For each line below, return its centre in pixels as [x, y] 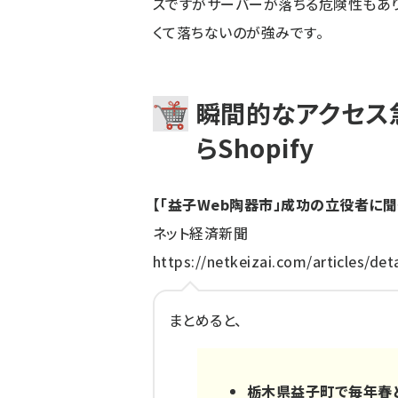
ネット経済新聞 [201, 233]
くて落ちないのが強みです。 [239, 32]
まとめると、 [206, 320]
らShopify [255, 147]
